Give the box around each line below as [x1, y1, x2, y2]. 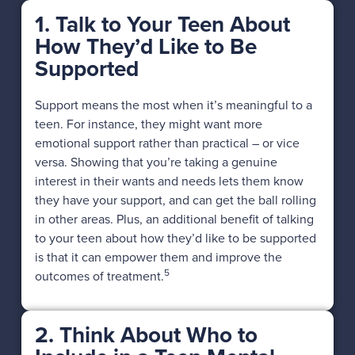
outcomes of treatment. [34, 266, 164, 285]
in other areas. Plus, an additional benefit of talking [34, 209, 314, 228]
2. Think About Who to [34, 318, 258, 351]
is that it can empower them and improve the [34, 247, 282, 266]
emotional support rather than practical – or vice [34, 133, 300, 152]
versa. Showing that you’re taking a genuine [34, 152, 277, 171]
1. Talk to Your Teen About [34, 7, 290, 40]
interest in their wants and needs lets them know [34, 171, 303, 190]
